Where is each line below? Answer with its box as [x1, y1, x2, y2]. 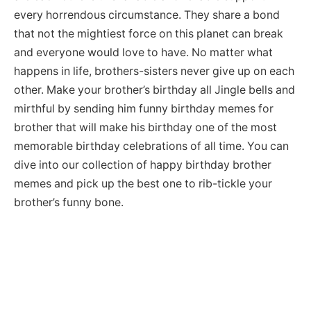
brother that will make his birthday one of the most [14, 120, 277, 134]
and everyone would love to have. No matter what [14, 45, 273, 59]
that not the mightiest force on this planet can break [14, 26, 283, 40]
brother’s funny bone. [14, 195, 124, 209]
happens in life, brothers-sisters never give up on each [14, 64, 294, 78]
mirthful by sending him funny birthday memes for [14, 101, 274, 115]
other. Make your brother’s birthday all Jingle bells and [14, 83, 295, 96]
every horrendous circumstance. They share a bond [14, 8, 280, 22]
